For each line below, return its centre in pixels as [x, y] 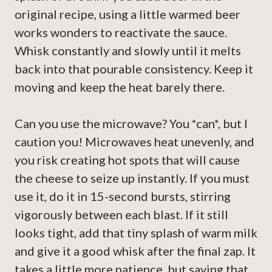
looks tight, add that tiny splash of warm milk [136, 233]
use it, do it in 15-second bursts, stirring [123, 196]
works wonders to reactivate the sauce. [121, 32]
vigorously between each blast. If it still [121, 215]
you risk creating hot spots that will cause [127, 160]
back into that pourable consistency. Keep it [134, 69]
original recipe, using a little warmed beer [127, 14]
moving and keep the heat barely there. [120, 87]
